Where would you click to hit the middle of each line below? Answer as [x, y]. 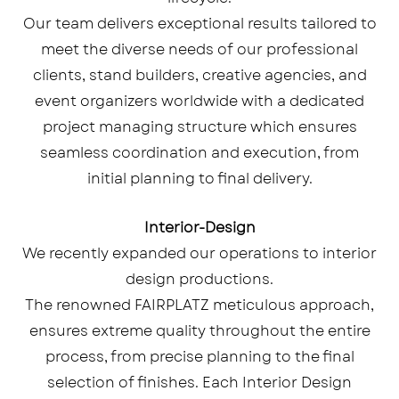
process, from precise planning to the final [199, 356]
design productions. [199, 279]
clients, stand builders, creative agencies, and [199, 76]
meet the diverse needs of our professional [199, 50]
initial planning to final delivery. [199, 179]
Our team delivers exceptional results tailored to [199, 24]
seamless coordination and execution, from [199, 153]
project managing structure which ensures [199, 127]
